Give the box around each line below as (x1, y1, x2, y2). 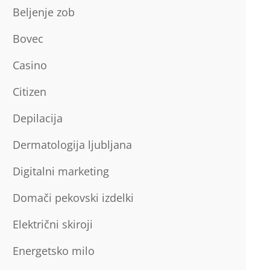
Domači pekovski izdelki (12, 190, 134, 205)
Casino (12, 58, 47, 72)
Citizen (12, 84, 46, 99)
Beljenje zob (12, 5, 75, 19)
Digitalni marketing (12, 164, 109, 178)
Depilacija (12, 111, 63, 125)
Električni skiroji (12, 217, 93, 231)
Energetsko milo (12, 243, 95, 258)
